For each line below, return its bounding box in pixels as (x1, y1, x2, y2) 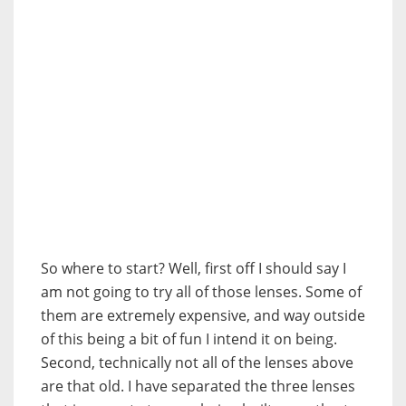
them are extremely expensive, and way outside (41, 304, 365, 325)
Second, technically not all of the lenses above (41, 352, 353, 372)
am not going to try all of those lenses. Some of (41, 281, 362, 302)
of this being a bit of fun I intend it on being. (41, 328, 337, 349)
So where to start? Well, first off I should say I (41, 257, 346, 278)
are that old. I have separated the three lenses (41, 375, 355, 396)
